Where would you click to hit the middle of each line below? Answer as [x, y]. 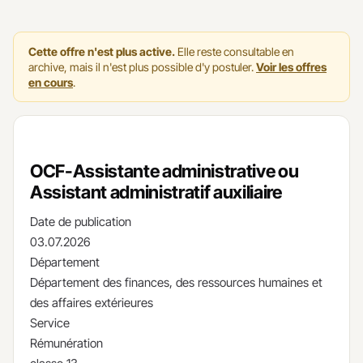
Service [50, 322]
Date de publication [81, 221]
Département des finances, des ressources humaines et [176, 282]
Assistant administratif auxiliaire [156, 192]
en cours [51, 82]
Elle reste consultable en [235, 51]
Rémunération [66, 343]
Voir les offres [291, 67]
